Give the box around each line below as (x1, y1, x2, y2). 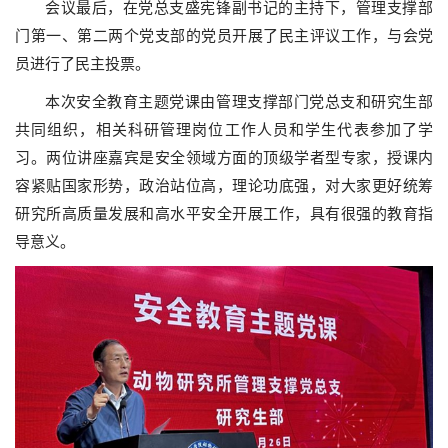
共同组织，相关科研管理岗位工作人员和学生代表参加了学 (15, 122, 433, 138)
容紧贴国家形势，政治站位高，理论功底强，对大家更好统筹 (15, 178, 433, 194)
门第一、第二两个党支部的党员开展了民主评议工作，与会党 (15, 28, 433, 44)
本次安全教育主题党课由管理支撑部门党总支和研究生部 (45, 94, 433, 110)
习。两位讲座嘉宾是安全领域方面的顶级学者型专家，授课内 (15, 150, 433, 166)
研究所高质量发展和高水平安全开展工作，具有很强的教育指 (15, 206, 433, 222)
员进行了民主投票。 (15, 56, 150, 72)
